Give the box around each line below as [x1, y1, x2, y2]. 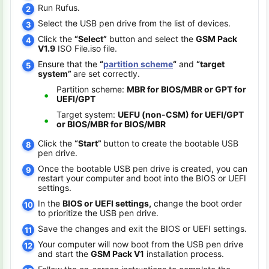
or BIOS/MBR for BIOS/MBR [56, 119, 166, 129]
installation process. [144, 249, 224, 259]
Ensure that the [38, 59, 100, 69]
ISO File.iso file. [55, 43, 117, 53]
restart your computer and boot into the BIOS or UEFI [38, 173, 246, 183]
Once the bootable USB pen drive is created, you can [38, 163, 247, 174]
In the [38, 198, 62, 208]
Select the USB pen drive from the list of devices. [38, 18, 231, 28]
